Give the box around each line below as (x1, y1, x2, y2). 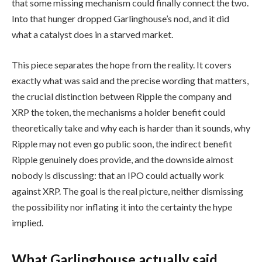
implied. (12, 217, 43, 229)
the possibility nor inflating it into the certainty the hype (12, 201, 232, 213)
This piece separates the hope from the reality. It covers (12, 59, 232, 71)
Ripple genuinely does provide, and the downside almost (12, 154, 233, 166)
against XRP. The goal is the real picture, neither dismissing (12, 185, 243, 197)
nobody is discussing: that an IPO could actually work (12, 170, 224, 181)
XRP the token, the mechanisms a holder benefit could (12, 106, 225, 118)
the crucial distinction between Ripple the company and (12, 91, 232, 102)
